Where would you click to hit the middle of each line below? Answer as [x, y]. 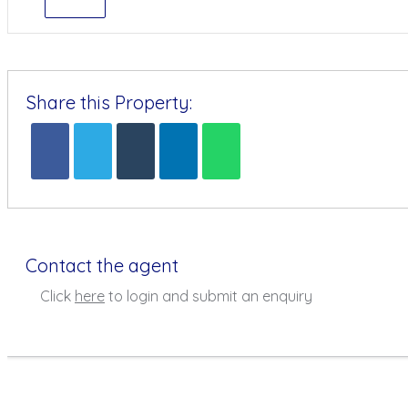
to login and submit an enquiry [210, 296]
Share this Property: [109, 102]
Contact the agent [102, 265]
